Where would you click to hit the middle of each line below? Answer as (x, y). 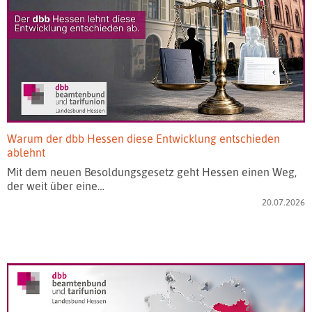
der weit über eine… (56, 186)
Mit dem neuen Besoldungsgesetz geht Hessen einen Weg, (152, 172)
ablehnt (26, 152)
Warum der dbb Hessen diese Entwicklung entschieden (143, 138)
